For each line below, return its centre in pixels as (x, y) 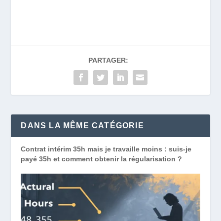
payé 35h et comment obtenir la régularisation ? (102, 159)
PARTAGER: (108, 60)
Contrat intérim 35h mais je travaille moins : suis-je (106, 149)
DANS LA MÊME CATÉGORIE (82, 125)
